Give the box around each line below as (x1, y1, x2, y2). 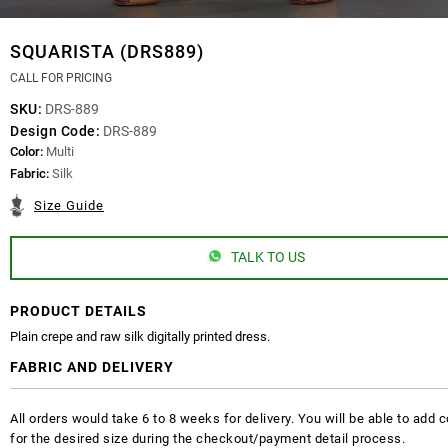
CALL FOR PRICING (10, 71, 112, 86)
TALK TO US (230, 249, 305, 266)
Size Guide (34, 198, 104, 214)
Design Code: (10, 123, 100, 140)
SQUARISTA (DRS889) (10, 41, 204, 63)
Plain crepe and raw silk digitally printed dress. (10, 329, 270, 345)
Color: (10, 144, 43, 160)
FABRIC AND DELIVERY (10, 359, 174, 376)
